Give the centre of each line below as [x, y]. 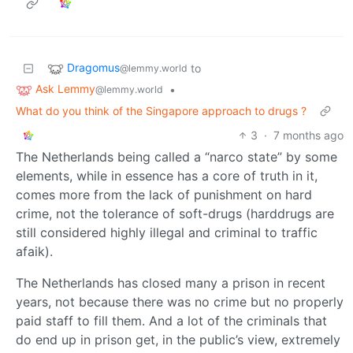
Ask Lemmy [65, 89]
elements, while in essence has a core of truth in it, [167, 175]
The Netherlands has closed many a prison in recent [171, 282]
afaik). [34, 251]
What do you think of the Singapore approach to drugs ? [161, 110]
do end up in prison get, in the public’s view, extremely [178, 339]
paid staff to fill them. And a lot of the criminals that [171, 320]
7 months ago [308, 135]
